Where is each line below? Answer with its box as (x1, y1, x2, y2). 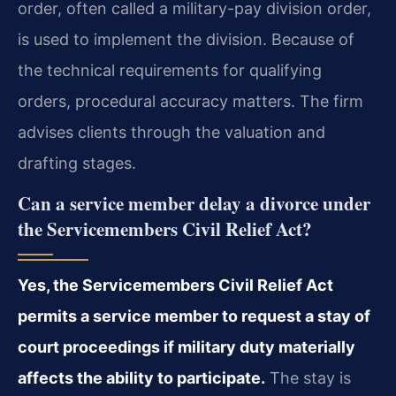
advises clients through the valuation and (18, 122, 325, 141)
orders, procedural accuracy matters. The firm (18, 91, 363, 110)
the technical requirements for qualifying (18, 60, 322, 80)
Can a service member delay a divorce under (18, 190, 370, 217)
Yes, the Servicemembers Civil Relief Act (18, 276, 333, 295)
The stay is (265, 369, 351, 388)
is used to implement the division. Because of (18, 29, 354, 49)
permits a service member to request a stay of (18, 307, 370, 326)
